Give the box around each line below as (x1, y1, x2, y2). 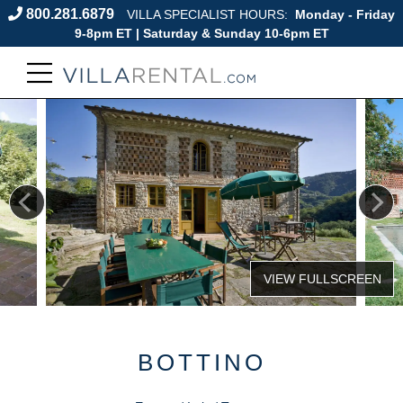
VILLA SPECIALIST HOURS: (127, 8, 291, 22)
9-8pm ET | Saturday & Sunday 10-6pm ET (74, 27, 329, 40)
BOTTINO (137, 349, 266, 376)
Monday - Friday (291, 8, 395, 22)
